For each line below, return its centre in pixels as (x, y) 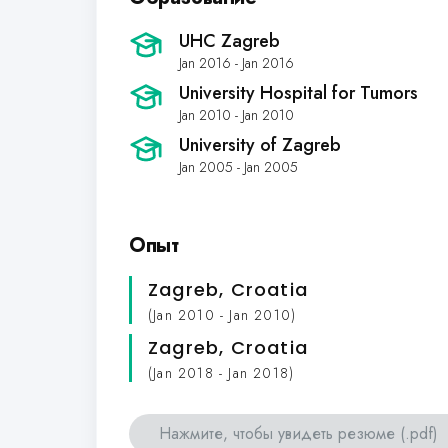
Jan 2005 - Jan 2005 (238, 167)
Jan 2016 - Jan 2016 (236, 63)
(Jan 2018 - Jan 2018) (221, 373)
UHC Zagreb (229, 41)
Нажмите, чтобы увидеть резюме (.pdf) (298, 434)
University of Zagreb (260, 145)
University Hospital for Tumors (298, 93)
